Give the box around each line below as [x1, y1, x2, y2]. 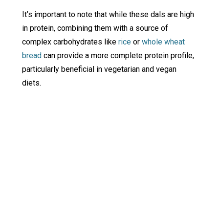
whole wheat [141, 37, 185, 47]
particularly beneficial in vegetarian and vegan [22, 65, 176, 74]
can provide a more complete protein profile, [41, 51, 194, 61]
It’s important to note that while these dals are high [22, 10, 194, 20]
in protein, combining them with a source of [22, 23, 168, 33]
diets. [22, 78, 41, 88]
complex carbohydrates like [22, 37, 118, 47]
